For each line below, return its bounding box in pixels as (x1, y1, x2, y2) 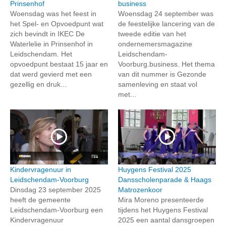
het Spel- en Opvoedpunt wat (10, 19, 103, 28)
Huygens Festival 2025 (118, 165, 191, 174)
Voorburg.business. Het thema (118, 60, 215, 68)
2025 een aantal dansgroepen (118, 215, 214, 224)
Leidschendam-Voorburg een (10, 205, 103, 214)
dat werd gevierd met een (10, 70, 92, 78)
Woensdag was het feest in (10, 9, 96, 18)
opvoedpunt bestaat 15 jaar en (10, 60, 108, 68)
